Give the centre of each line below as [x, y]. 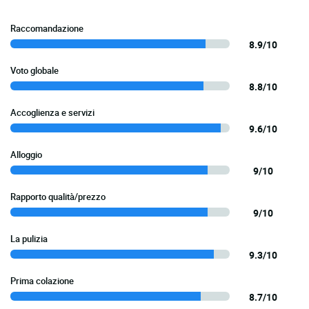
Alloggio [26, 155]
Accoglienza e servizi [52, 113]
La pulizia [29, 239]
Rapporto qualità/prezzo [58, 197]
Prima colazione [42, 281]
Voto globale [34, 71]
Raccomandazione [47, 29]
